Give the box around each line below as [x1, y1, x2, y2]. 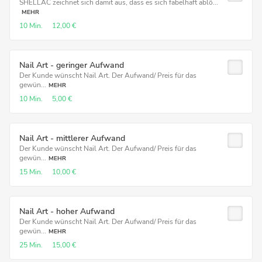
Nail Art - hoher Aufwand [19, 206, 115, 217]
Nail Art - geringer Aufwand [19, 60, 124, 71]
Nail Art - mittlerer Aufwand [19, 133, 125, 144]
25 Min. [19, 240, 43, 250]
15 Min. [19, 167, 43, 177]
